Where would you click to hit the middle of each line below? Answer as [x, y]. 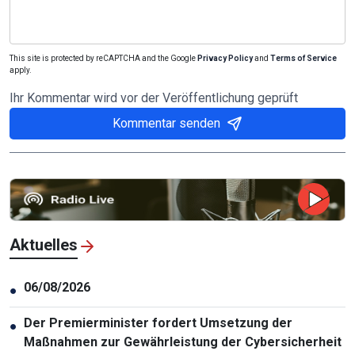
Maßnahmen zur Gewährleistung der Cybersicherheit [183, 342]
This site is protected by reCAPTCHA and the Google [103, 58]
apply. [21, 70]
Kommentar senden [166, 123]
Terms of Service [303, 58]
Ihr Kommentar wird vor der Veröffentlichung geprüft [154, 97]
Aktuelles [44, 244]
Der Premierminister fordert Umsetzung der [158, 323]
